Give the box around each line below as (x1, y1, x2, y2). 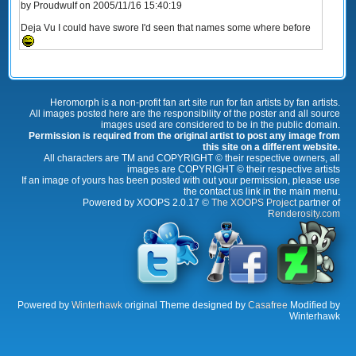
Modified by (288, 300, 340, 311)
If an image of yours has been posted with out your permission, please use (21, 175, 340, 186)
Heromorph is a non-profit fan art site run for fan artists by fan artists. (50, 97, 340, 108)
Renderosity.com (268, 208, 340, 219)
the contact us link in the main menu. (184, 186, 340, 197)
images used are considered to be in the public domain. (101, 119, 340, 130)
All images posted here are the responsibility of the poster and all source (29, 108, 340, 119)
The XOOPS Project (211, 197, 296, 208)
